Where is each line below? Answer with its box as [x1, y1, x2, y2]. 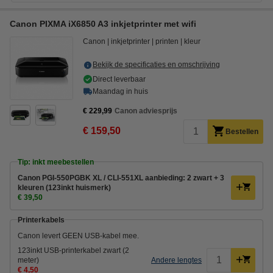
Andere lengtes [151, 255, 202, 264]
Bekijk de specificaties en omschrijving [93, 60, 220, 69]
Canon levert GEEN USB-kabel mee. [18, 231, 139, 240]
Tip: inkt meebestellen [18, 157, 94, 166]
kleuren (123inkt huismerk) [18, 183, 111, 192]
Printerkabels [18, 215, 65, 224]
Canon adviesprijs [115, 106, 177, 115]
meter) [18, 255, 39, 264]
